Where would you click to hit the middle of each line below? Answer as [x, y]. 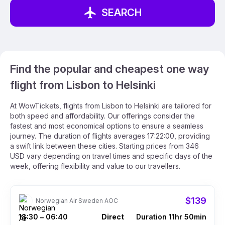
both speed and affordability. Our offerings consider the [102, 116]
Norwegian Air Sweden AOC [77, 201]
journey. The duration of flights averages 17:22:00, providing [110, 136]
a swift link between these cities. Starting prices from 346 [104, 146]
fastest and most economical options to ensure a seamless [107, 126]
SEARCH [122, 13]
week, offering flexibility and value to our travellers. [95, 166]
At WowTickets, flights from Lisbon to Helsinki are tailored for [111, 106]
